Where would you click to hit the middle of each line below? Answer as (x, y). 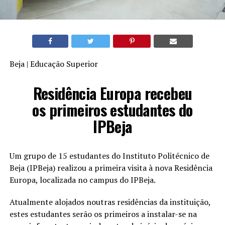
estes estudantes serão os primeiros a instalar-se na (103, 214)
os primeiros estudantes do (113, 110)
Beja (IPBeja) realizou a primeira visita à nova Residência (111, 168)
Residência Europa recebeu (113, 93)
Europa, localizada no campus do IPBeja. (82, 180)
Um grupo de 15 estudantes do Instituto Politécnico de (109, 156)
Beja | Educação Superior (53, 64)
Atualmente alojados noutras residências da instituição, (110, 202)
